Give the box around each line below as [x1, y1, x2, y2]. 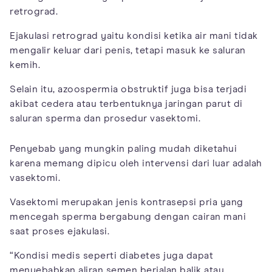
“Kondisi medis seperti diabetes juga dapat [10, 251, 213, 261]
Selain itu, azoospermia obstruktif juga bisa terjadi [10, 84, 246, 95]
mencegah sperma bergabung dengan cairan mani [10, 212, 246, 222]
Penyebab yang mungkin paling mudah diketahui [10, 144, 237, 154]
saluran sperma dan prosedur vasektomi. [10, 114, 200, 124]
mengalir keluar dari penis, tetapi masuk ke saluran [10, 46, 246, 56]
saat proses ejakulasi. [10, 226, 109, 237]
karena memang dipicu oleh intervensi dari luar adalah [10, 158, 262, 169]
